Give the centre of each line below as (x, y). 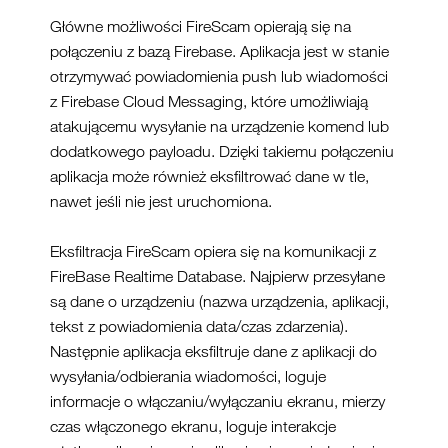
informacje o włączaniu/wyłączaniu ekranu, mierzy (217, 401)
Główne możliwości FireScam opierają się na (200, 26)
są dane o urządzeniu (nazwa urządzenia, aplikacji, (219, 301)
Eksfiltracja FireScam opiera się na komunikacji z (213, 251)
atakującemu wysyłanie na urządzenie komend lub (219, 126)
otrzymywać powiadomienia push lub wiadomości (219, 76)
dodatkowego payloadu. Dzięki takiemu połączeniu (222, 151)
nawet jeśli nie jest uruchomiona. (161, 201)
